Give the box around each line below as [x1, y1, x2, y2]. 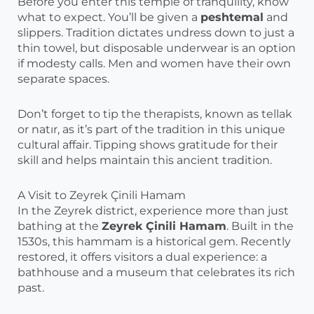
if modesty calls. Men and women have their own [18, 57, 291, 71]
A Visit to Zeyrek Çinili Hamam [18, 189, 186, 203]
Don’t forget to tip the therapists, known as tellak [18, 107, 292, 121]
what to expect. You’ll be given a [18, 11, 200, 25]
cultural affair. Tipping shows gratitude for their [18, 138, 278, 152]
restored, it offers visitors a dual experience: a [18, 250, 267, 264]
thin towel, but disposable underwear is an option [18, 41, 296, 55]
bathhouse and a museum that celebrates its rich [18, 266, 295, 280]
